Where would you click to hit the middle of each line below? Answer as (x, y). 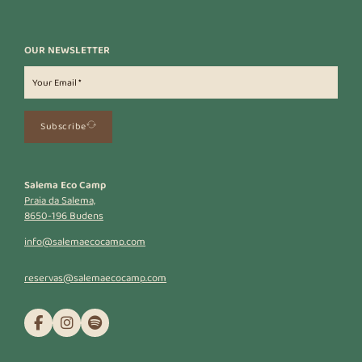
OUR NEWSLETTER (67, 50)
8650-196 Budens (64, 215)
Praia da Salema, (60, 200)
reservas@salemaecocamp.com (95, 278)
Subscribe (63, 127)
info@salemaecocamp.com (85, 241)
